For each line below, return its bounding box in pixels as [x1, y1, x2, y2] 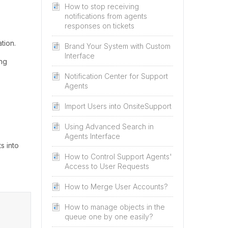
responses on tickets [65, 21, 134, 30]
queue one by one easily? [65, 212, 153, 221]
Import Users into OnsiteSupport [65, 102, 172, 110]
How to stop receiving [65, 2, 139, 11]
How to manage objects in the [65, 203, 165, 211]
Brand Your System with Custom [65, 42, 170, 50]
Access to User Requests [65, 162, 149, 170]
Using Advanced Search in [65, 122, 154, 131]
